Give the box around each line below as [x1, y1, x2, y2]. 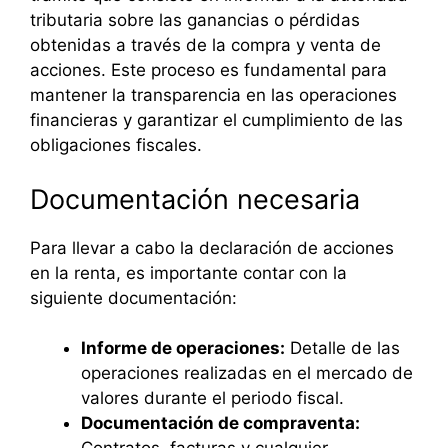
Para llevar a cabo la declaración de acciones [30, 237, 394, 258]
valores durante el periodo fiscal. [81, 388, 344, 409]
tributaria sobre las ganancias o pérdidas [30, 10, 360, 31]
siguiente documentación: [30, 287, 237, 308]
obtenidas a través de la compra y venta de [30, 35, 381, 56]
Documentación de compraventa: [81, 413, 360, 434]
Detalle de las [285, 338, 400, 359]
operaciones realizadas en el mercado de [81, 363, 413, 384]
